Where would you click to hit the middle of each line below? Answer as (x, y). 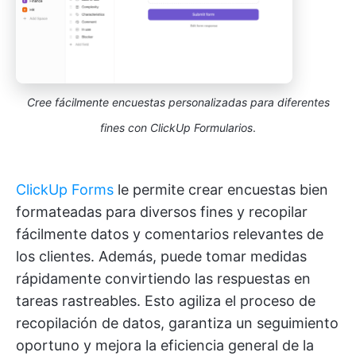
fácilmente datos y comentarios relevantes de (170, 234)
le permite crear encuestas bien (221, 190)
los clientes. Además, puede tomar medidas (161, 257)
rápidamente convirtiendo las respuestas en (163, 279)
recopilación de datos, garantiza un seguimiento (177, 323)
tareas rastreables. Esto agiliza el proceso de (166, 301)
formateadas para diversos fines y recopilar (162, 212)
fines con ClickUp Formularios (176, 128)
